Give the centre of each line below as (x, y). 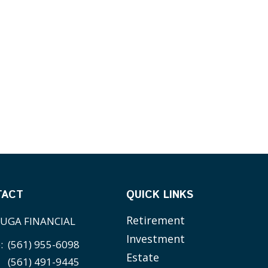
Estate (143, 258)
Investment (156, 239)
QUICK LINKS (160, 195)
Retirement (156, 220)
